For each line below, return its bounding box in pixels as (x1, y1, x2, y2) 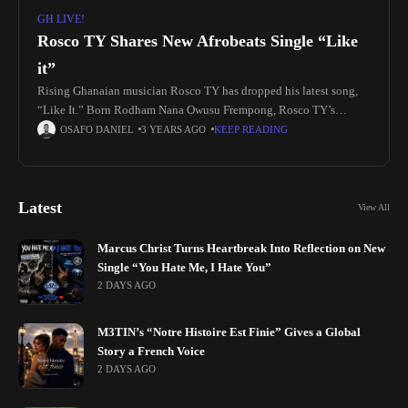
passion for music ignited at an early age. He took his (37, 122, 297, 136)
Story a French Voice (97, 344, 205, 358)
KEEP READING (214, 123, 288, 135)
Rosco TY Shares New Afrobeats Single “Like (37, 31, 358, 50)
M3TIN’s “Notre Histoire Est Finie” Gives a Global (97, 325, 361, 339)
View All (358, 202, 390, 212)
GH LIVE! (37, 12, 85, 25)
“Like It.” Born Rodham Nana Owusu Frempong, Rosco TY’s (37, 103, 335, 117)
